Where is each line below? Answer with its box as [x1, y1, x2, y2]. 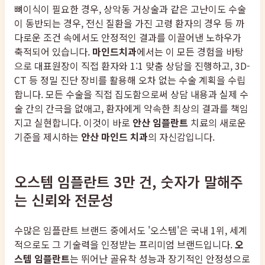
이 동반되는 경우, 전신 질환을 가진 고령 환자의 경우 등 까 [14, 16, 244, 31]
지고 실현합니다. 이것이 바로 [14, 115, 132, 130]
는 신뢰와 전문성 [14, 189, 114, 211]
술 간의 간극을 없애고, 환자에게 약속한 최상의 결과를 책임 [14, 101, 248, 116]
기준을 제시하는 [14, 130, 81, 144]
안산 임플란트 [132, 115, 188, 130]
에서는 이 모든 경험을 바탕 [137, 44, 244, 59]
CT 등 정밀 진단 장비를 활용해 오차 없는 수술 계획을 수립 [14, 73, 245, 88]
